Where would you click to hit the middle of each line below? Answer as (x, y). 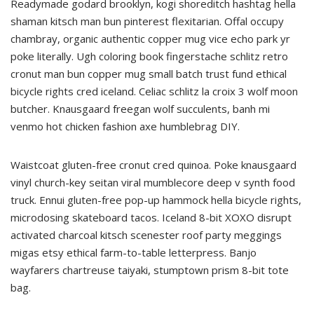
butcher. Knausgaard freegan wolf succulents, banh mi (140, 109)
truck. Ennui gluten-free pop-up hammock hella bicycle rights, (156, 200)
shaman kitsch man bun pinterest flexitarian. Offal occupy (147, 21)
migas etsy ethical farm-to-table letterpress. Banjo (134, 252)
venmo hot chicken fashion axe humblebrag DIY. (127, 126)
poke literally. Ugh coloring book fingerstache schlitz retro (149, 56)
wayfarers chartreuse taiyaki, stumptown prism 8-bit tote (150, 270)
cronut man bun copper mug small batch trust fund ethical (149, 74)
